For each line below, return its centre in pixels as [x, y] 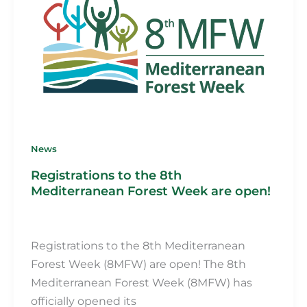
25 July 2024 [112, 220]
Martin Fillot [56, 220]
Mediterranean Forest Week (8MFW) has [141, 282]
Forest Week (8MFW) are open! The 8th [138, 263]
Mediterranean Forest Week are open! [150, 191]
